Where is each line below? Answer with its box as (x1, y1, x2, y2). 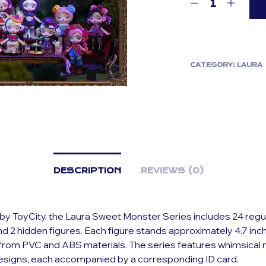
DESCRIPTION (53, 165, 121, 175)
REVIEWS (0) (140, 165, 204, 175)
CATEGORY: (190, 61, 237, 69)
